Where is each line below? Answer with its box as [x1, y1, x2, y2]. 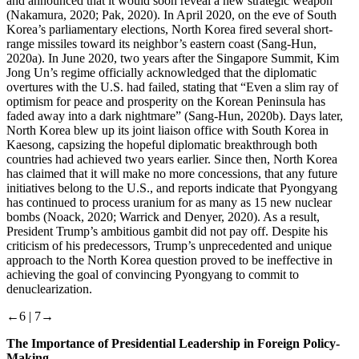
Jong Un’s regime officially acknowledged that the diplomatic [6, 65, 317, 79]
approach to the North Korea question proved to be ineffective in [6, 252, 333, 267]
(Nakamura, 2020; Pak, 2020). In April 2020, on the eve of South [6, 7, 337, 22]
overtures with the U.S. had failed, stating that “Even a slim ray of [6, 79, 338, 94]
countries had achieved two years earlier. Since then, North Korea [6, 151, 337, 166]
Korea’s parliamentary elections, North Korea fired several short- [6, 22, 333, 36]
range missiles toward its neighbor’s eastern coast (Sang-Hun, [6, 36, 317, 50]
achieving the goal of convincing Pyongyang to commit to [6, 267, 299, 281]
